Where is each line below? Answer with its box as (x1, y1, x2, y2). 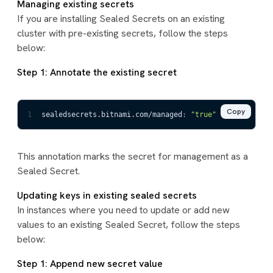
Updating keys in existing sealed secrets (17, 188, 197, 202)
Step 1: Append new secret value (17, 257, 163, 270)
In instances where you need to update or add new (17, 203, 230, 216)
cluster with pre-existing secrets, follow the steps (17, 26, 228, 40)
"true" (191, 110, 216, 119)
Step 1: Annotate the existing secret (17, 65, 177, 79)
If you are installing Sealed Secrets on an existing (17, 12, 225, 25)
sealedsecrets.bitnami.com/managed (41, 110, 182, 119)
